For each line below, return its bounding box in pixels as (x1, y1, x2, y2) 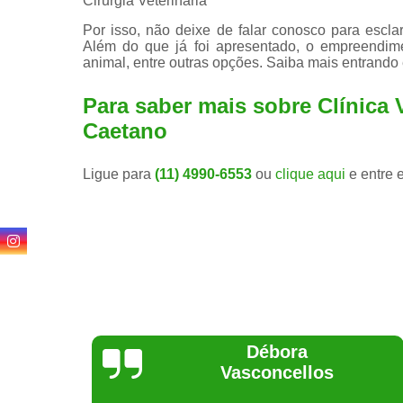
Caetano (83, 118, 167, 143)
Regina (219, 362, 280, 382)
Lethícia (215, 341, 284, 362)
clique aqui (275, 166, 345, 182)
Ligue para (83, 166, 155, 182)
